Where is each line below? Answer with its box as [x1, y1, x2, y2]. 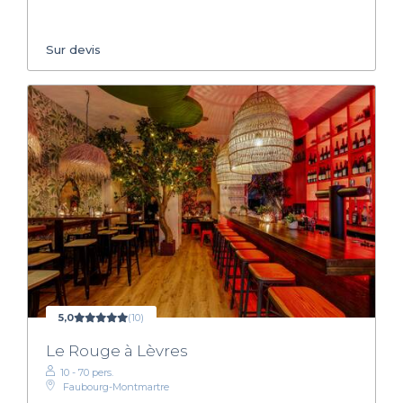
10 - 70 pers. [60, 366, 113, 380]
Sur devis [46, 42, 101, 58]
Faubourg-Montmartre [63, 381, 169, 394]
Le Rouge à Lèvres [46, 342, 188, 361]
